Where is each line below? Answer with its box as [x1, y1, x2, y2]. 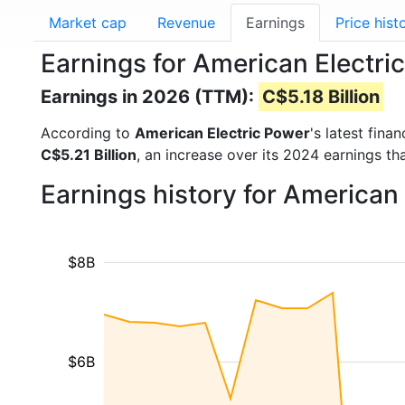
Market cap [49, 14, 127, 32]
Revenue [157, 14, 215, 32]
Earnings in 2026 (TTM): [41, 86, 259, 108]
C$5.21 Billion [41, 146, 137, 164]
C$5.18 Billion [262, 86, 380, 108]
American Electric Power [135, 124, 310, 142]
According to [41, 124, 135, 142]
